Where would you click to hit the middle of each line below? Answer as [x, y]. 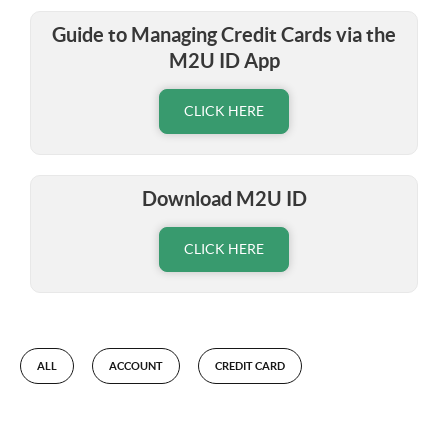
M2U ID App [224, 60]
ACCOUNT [136, 365]
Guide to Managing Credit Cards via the [224, 34]
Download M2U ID [224, 198]
